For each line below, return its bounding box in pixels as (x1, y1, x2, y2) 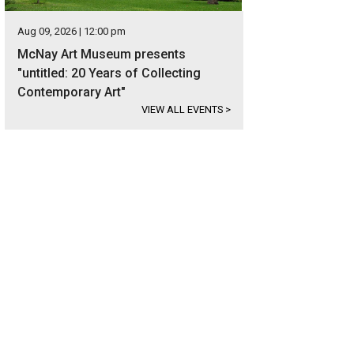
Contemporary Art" (17, 85, 126, 100)
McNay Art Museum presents (17, 47, 186, 62)
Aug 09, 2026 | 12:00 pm (17, 25, 126, 37)
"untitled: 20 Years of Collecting (17, 66, 201, 81)
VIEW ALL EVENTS (141, 104, 225, 115)
